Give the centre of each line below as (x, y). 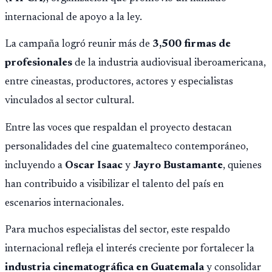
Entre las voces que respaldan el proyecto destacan (118, 128)
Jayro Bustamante (178, 165)
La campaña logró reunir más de (79, 45)
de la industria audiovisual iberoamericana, (169, 63)
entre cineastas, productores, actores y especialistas (119, 82)
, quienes (242, 165)
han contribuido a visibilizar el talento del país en (114, 184)
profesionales (39, 63)
